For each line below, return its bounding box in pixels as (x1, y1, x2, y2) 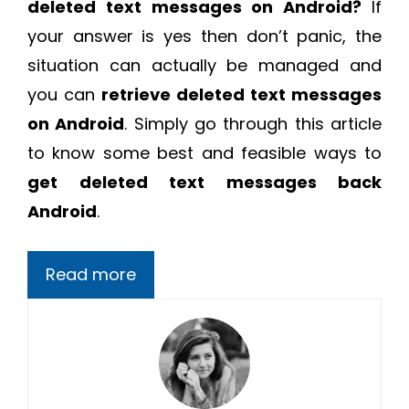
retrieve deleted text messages (101, 83, 382, 107)
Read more (46, 263, 136, 287)
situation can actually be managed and (27, 54, 382, 78)
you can (27, 83, 101, 107)
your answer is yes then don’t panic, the (27, 25, 382, 48)
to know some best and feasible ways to (27, 142, 382, 165)
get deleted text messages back (27, 171, 382, 194)
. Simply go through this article (124, 112, 383, 136)
